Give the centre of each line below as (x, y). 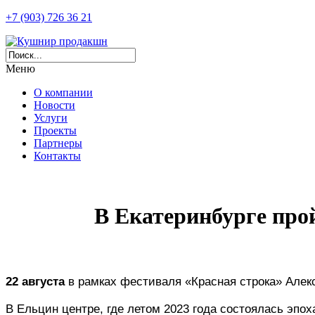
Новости (54, 105)
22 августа (37, 281)
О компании (63, 92)
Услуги (51, 118)
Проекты (55, 130)
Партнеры (58, 143)
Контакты (57, 156)
